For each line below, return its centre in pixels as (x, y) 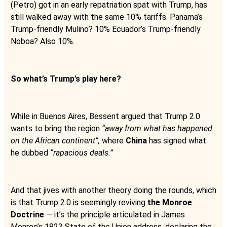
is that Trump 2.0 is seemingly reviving (79, 202)
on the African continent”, (56, 140)
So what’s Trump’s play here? (66, 79)
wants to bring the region (56, 128)
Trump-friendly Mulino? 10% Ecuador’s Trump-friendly (106, 29)
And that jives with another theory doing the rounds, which (113, 190)
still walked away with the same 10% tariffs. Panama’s (107, 17)
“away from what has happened (157, 128)
